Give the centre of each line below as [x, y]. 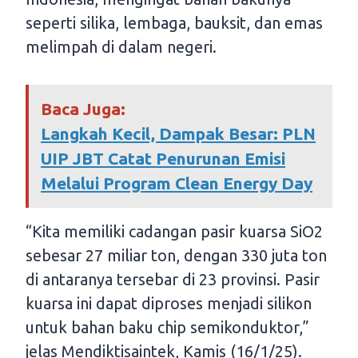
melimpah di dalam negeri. [121, 46]
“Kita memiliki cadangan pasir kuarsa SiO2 [174, 231]
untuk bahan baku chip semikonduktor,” [167, 327]
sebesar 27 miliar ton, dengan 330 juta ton [176, 255]
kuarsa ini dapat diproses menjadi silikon [169, 303]
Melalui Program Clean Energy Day [177, 183]
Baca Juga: [83, 108]
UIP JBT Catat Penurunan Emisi [163, 158]
